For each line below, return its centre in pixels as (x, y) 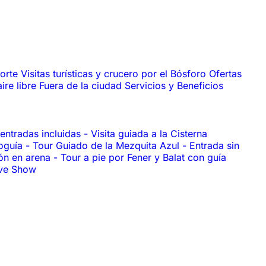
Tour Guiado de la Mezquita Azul (107, 145)
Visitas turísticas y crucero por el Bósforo (115, 74)
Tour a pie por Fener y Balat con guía (143, 157)
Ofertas (225, 74)
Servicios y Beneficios (174, 86)
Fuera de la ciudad (82, 86)
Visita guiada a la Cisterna (149, 133)
